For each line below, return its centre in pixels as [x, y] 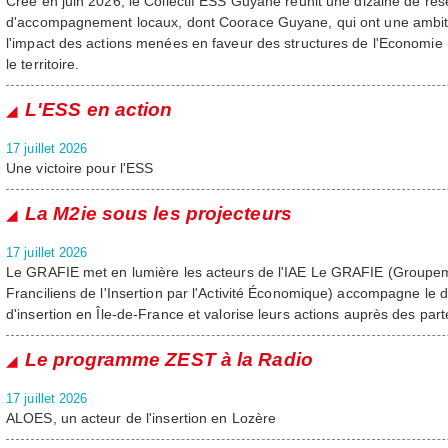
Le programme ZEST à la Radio [169, 359]
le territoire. [43, 64]
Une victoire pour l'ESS [80, 168]
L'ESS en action [99, 109]
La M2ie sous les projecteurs [158, 213]
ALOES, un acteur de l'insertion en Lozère [141, 418]
